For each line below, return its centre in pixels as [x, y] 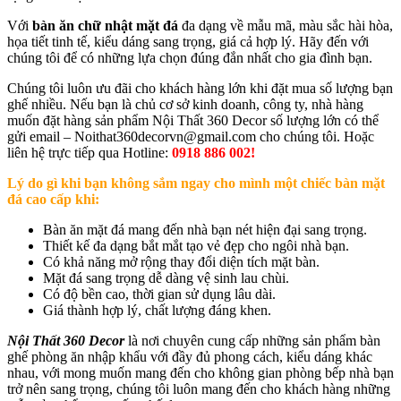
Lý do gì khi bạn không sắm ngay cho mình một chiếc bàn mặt [196, 183]
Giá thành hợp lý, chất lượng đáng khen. [157, 310]
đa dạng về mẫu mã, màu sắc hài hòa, [287, 25]
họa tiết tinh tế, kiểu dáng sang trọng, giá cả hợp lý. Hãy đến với [188, 41]
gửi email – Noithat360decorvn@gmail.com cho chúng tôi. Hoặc [191, 136]
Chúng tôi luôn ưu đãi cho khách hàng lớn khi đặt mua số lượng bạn [200, 88]
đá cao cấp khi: [53, 199]
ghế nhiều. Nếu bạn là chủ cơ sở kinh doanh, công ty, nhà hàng [185, 104]
